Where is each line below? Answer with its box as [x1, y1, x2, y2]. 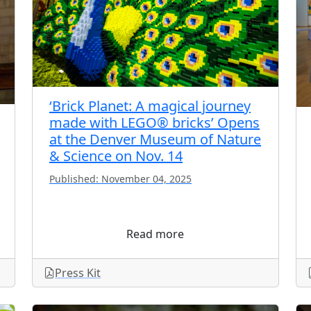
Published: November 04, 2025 [49, 171, 192, 185]
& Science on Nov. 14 [49, 146, 183, 165]
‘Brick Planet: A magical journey [49, 96, 251, 115]
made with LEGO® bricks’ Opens [49, 112, 260, 132]
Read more [126, 226, 185, 242]
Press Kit [55, 265, 101, 281]
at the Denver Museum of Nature [49, 129, 261, 149]
